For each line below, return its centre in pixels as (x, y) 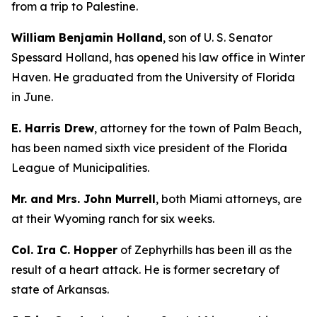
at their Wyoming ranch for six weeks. (113, 219)
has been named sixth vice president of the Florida (149, 148)
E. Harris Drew (53, 128)
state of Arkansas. (60, 289)
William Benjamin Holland (87, 38)
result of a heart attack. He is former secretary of (145, 270)
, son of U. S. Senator (218, 38)
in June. (32, 97)
